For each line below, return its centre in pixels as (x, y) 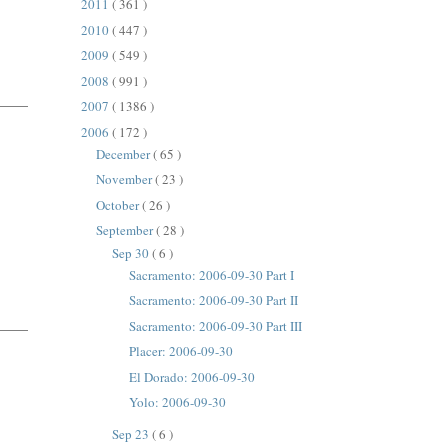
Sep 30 (131, 252)
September (126, 230)
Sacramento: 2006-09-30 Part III (215, 325)
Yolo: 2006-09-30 (177, 402)
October (119, 204)
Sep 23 (131, 434)
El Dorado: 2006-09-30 (191, 376)
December (125, 153)
